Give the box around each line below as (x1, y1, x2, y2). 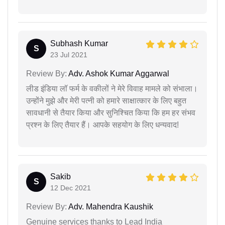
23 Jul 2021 (50, 50, 87, 59)
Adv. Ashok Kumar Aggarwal (67, 69, 169, 78)
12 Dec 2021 (50, 183, 91, 192)
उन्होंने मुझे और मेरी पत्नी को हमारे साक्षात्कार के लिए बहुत (26, 96, 186, 105)
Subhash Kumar (50, 39, 108, 48)
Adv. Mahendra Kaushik (67, 202, 153, 211)
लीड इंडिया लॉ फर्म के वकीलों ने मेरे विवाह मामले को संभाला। (26, 84, 198, 93)
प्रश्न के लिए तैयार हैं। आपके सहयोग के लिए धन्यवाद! (26, 120, 179, 129)
